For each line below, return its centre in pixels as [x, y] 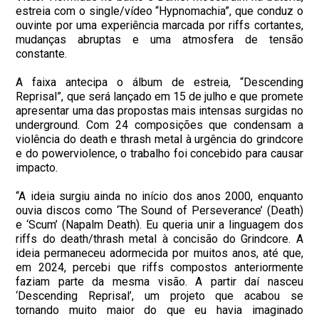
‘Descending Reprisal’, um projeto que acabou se [159, 296]
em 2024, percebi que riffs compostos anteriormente [159, 267]
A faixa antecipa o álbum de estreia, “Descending [159, 82]
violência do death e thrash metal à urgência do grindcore [159, 139]
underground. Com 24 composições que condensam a [159, 125]
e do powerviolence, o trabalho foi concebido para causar [159, 153]
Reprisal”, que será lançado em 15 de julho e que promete [159, 96]
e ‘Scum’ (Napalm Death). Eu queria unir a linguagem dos [159, 224]
